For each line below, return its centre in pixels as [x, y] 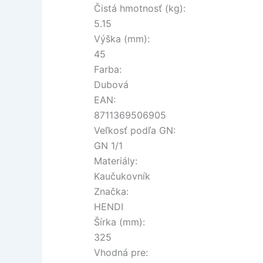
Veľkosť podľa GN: [135, 130]
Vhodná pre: [121, 252]
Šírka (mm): [119, 222]
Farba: [108, 69]
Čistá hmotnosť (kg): [140, 8]
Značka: [111, 191]
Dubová [111, 84]
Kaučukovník [122, 176]
